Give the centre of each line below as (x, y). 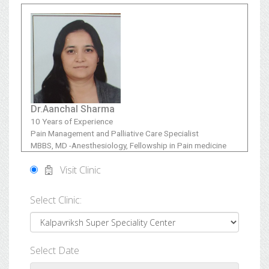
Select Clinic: (56, 200)
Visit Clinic (77, 170)
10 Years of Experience (72, 121)
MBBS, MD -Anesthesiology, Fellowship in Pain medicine (128, 145)
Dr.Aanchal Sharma (73, 109)
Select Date (55, 250)
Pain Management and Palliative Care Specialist (115, 133)
